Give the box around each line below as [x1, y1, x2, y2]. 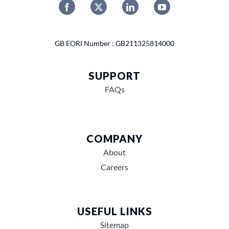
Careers [101, 162, 128, 172]
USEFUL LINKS [77, 205, 152, 218]
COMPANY [86, 132, 143, 145]
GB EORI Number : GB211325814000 [55, 39, 174, 48]
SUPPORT [88, 70, 141, 82]
